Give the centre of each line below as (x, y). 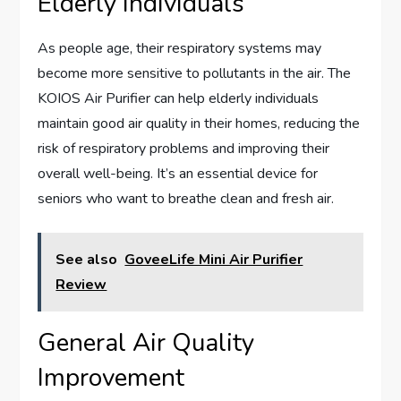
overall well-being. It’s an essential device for (178, 174)
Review (81, 285)
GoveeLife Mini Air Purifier (214, 260)
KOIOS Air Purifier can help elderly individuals (179, 99)
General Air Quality (146, 343)
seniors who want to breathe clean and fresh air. (186, 199)
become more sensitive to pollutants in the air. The (195, 74)
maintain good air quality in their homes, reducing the (199, 124)
